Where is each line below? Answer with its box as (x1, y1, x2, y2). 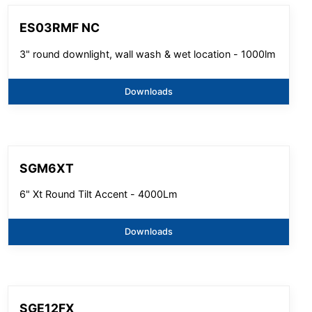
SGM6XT (19, 160, 75, 175)
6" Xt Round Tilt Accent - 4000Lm (19, 188, 178, 201)
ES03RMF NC (19, 20, 100, 36)
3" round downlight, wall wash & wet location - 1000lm (19, 47, 276, 60)
